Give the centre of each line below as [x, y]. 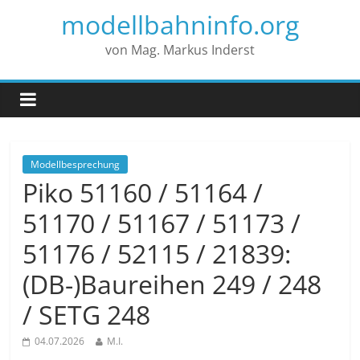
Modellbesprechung [76, 164]
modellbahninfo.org [180, 25]
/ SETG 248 [87, 315]
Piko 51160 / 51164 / [143, 192]
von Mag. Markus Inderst [180, 50]
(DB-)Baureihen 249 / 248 [172, 284]
